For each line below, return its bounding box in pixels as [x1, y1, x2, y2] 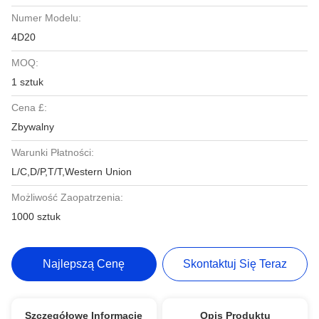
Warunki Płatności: [11, 147, 94, 158]
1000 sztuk [11, 211, 61, 222]
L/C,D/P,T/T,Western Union [11, 166, 132, 177]
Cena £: [11, 102, 47, 113]
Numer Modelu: [11, 12, 81, 23]
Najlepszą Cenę [43, 258, 125, 270]
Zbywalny [11, 121, 54, 132]
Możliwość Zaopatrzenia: [11, 192, 123, 203]
